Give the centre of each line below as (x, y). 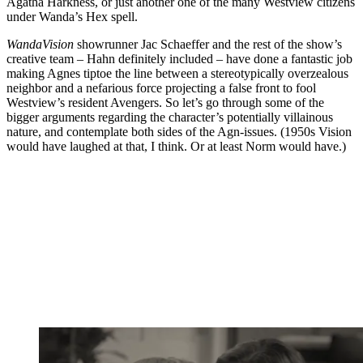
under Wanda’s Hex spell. (72, 17)
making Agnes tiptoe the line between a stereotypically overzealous (177, 74)
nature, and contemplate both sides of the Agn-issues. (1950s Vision (179, 132)
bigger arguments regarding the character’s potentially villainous (170, 117)
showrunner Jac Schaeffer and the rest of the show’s (208, 45)
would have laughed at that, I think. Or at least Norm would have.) (176, 147)
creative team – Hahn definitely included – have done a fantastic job (179, 59)
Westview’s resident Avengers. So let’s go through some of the (165, 103)
